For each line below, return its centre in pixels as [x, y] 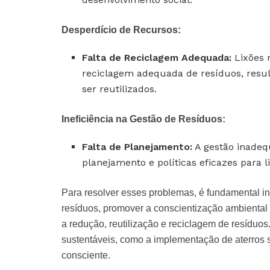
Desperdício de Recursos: [121, 30]
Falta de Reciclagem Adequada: [157, 57]
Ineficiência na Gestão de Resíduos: [143, 119]
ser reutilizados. [120, 89]
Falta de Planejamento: [137, 146]
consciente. [86, 255]
